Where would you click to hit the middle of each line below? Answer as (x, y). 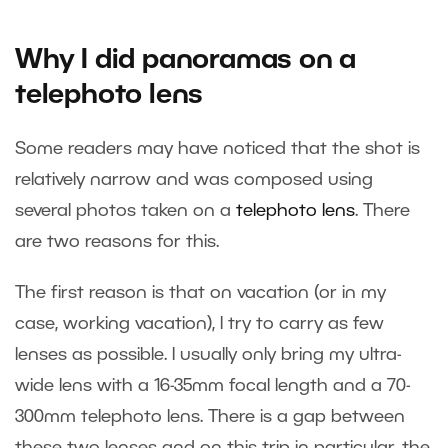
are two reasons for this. (119, 242)
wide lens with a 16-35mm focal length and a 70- (212, 386)
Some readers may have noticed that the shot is (217, 149)
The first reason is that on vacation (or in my (200, 293)
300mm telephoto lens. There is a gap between (210, 417)
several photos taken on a (123, 211)
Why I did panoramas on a (186, 61)
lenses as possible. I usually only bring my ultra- (208, 355)
